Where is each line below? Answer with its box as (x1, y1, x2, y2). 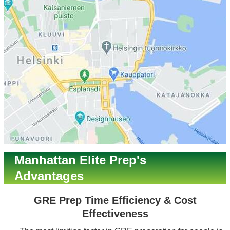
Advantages (14, 169, 84, 183)
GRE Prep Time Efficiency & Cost (33, 195, 197, 206)
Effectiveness (82, 208, 148, 219)
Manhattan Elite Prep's (14, 153, 146, 167)
